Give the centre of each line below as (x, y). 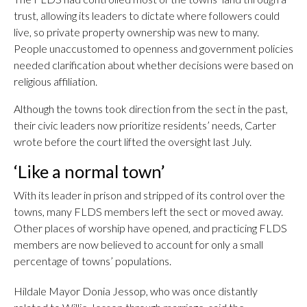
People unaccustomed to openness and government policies (153, 48)
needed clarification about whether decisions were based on (153, 65)
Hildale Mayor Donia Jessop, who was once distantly (136, 291)
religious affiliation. (56, 81)
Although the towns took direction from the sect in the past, (151, 109)
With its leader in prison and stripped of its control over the (149, 195)
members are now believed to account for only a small (138, 244)
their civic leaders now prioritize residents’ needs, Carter (145, 125)
